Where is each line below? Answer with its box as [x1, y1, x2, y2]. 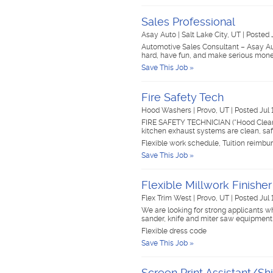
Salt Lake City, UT [182, 30, 243, 39]
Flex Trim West [141, 194, 193, 202]
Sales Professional [141, 15, 235, 28]
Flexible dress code [141, 227, 207, 235]
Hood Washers [141, 106, 193, 115]
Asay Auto [141, 30, 178, 39]
